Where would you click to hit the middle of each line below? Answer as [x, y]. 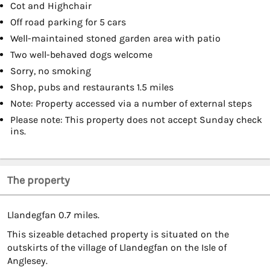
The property [39, 181]
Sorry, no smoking [51, 71]
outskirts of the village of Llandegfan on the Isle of [117, 248]
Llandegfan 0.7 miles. [53, 215]
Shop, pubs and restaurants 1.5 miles [92, 87]
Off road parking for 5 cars [68, 22]
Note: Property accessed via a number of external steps [131, 104]
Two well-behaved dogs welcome [81, 55]
